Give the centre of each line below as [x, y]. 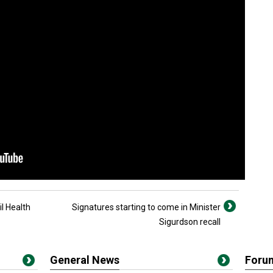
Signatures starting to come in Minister [146, 207]
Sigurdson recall [190, 222]
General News [85, 260]
